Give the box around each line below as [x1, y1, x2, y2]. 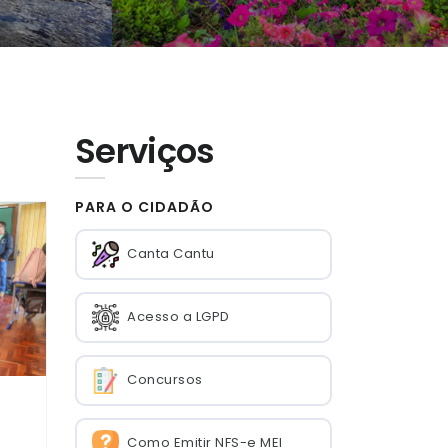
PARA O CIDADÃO [75, 197, 214, 217]
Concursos [127, 370, 203, 390]
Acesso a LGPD [127, 307, 230, 327]
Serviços [75, 127, 215, 175]
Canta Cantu [127, 244, 215, 264]
